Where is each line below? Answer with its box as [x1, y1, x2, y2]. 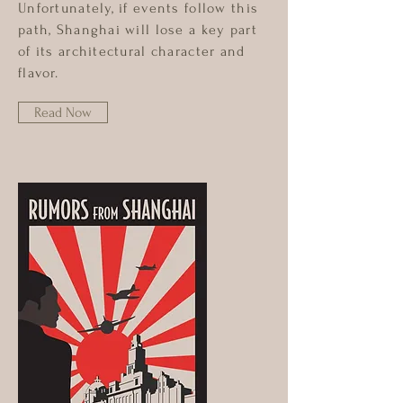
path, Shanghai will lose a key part [18, 22, 257, 38]
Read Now [34, 104, 92, 121]
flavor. [18, 65, 58, 81]
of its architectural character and [18, 43, 246, 59]
